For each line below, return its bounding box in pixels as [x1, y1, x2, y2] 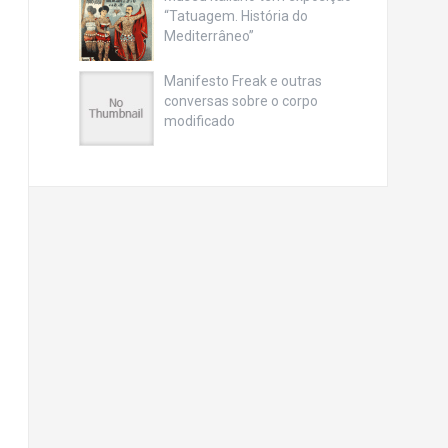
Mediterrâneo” [163, 27, 254, 44]
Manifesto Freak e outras [163, 72, 322, 89]
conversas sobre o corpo [163, 92, 318, 109]
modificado [163, 112, 235, 129]
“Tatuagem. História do [163, 7, 308, 24]
